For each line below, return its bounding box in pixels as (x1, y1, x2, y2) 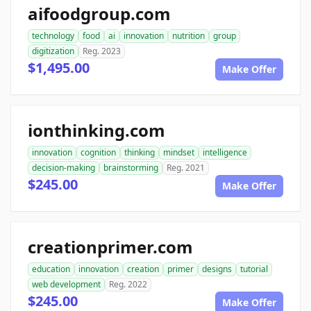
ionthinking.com (28, 119, 165, 142)
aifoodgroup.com (28, 2, 171, 25)
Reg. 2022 (109, 278, 147, 290)
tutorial (240, 263, 268, 275)
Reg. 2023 (83, 45, 121, 57)
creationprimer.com (28, 235, 193, 258)
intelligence (203, 146, 247, 158)
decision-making (32, 162, 95, 174)
